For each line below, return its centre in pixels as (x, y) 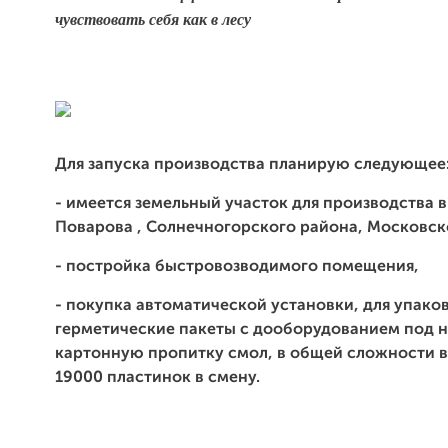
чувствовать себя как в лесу (153, 19)
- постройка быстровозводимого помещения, (237, 267)
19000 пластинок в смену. (157, 378)
